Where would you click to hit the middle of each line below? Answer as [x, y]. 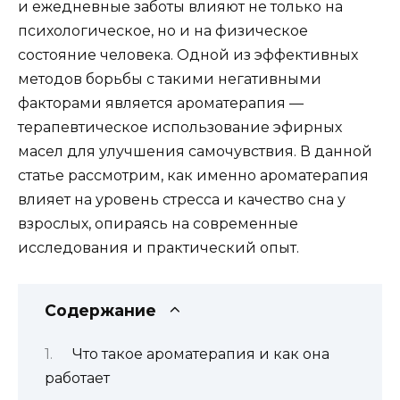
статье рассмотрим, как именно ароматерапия [193, 175]
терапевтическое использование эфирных [180, 127]
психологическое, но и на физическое [163, 30]
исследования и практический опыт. [158, 247]
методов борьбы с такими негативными [170, 79]
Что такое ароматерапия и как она [200, 354]
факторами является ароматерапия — [161, 103]
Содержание [100, 310]
